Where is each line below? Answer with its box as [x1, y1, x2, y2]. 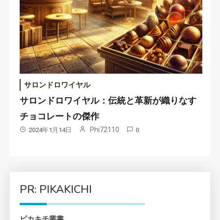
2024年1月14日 [28, 126, 72, 134]
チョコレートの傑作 [20, 110, 100, 123]
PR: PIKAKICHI [20, 182, 92, 197]
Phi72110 [90, 126, 120, 134]
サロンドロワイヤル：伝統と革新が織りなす [20, 95, 197, 107]
